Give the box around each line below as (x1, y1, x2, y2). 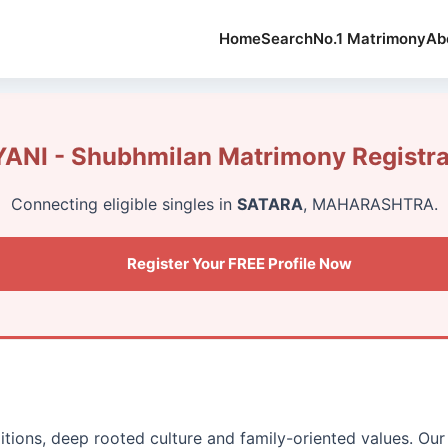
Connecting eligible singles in (10, 193, 237, 214)
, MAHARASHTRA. (302, 193, 438, 214)
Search (261, 29, 313, 48)
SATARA (236, 193, 303, 214)
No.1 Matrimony (313, 29, 426, 48)
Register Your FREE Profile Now (126, 253, 352, 273)
